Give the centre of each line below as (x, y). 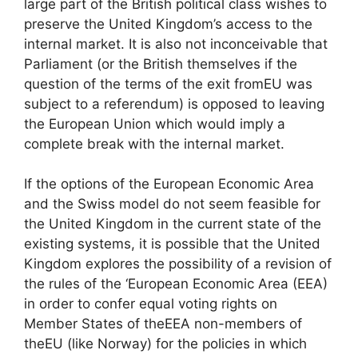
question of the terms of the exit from (144, 84)
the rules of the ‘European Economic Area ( (161, 284)
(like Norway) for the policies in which (185, 344)
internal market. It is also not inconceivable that (176, 44)
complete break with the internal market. (154, 143)
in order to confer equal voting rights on (151, 304)
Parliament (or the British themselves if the (161, 64)
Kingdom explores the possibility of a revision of (178, 264)
